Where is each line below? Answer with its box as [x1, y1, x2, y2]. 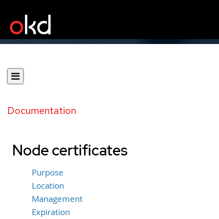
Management [32, 193, 83, 204]
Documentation [7, 104, 76, 117]
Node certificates [12, 140, 128, 160]
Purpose [32, 167, 64, 178]
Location [32, 180, 64, 191]
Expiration [32, 206, 70, 218]
